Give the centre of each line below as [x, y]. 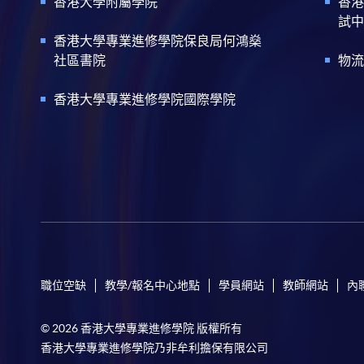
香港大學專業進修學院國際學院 [145, 99]
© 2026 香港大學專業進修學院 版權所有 [141, 329]
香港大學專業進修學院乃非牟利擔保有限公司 [154, 348]
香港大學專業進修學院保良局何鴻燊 [158, 40]
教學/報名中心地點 [152, 286]
